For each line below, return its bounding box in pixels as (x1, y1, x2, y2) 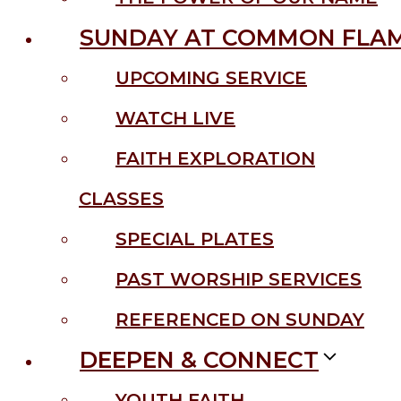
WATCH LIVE (115, 107, 235, 129)
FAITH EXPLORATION (115, 147, 315, 169)
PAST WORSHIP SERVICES (115, 268, 362, 290)
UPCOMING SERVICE (115, 66, 307, 89)
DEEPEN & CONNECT (80, 346, 319, 373)
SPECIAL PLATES (115, 227, 274, 250)
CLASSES (79, 187, 164, 209)
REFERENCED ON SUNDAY (115, 308, 364, 330)
